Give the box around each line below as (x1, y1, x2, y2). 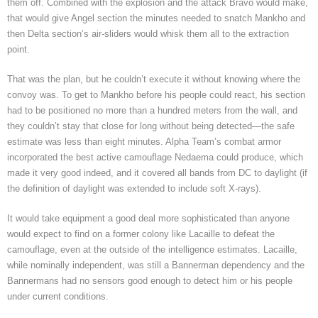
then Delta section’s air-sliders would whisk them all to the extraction (7, 28, 289, 39)
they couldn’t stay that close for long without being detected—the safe (7, 120, 295, 131)
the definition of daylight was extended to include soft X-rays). (7, 182, 261, 194)
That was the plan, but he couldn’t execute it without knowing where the (7, 73, 300, 84)
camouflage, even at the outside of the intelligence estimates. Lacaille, (7, 243, 297, 255)
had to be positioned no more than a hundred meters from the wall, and (7, 104, 297, 116)
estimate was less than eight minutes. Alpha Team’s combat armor (7, 136, 281, 147)
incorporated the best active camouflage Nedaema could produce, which (7, 151, 303, 163)
